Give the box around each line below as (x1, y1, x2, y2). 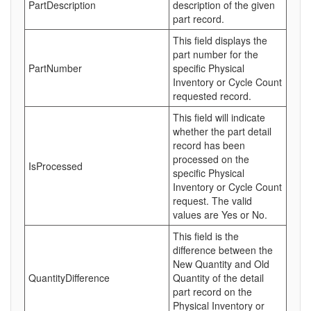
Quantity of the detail (173, 271, 264, 285)
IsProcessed (28, 159, 83, 173)
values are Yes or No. (173, 208, 267, 221)
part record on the (173, 285, 252, 299)
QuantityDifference (28, 271, 110, 285)
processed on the (173, 152, 249, 166)
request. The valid (173, 194, 252, 208)
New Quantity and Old (173, 257, 269, 271)
